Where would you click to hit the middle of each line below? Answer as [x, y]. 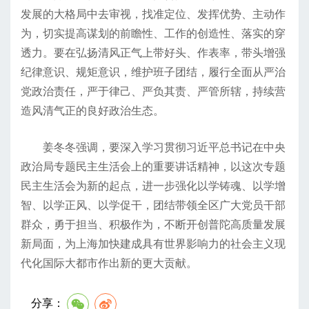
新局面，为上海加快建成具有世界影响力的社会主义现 [153, 243]
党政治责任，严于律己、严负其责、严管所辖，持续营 [153, 91]
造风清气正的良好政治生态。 [92, 110]
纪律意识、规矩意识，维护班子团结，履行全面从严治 [153, 72]
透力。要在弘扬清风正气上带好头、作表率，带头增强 [153, 52]
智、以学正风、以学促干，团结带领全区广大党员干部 [153, 205]
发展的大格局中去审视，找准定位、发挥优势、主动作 [153, 14]
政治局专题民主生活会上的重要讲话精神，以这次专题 [153, 166]
